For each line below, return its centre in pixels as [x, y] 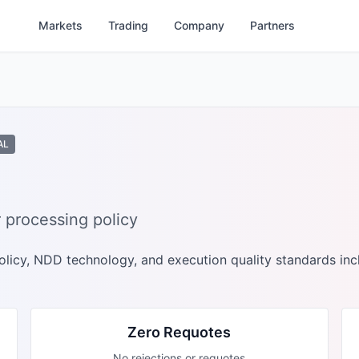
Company [199, 25]
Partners [272, 25]
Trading [128, 25]
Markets [60, 25]
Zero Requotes [179, 332]
